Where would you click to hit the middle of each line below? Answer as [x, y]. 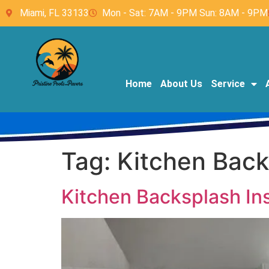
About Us [181, 84]
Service [228, 84]
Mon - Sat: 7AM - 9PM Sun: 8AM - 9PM [185, 13]
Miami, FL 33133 [54, 13]
